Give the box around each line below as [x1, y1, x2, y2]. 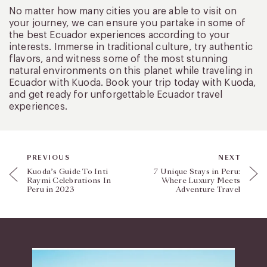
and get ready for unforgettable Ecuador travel [9, 89, 223, 100]
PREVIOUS [27, 153, 70, 162]
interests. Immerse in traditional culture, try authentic [9, 42, 253, 52]
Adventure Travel [176, 184, 240, 195]
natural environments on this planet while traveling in [9, 66, 253, 76]
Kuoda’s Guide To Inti [27, 166, 108, 177]
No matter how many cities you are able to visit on [9, 6, 237, 16]
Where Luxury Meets [161, 175, 240, 186]
